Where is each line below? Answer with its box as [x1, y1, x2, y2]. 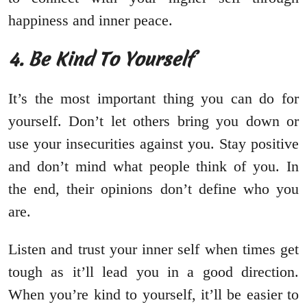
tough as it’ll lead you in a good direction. [8, 263, 299, 281]
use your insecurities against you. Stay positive [8, 135, 299, 153]
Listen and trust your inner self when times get [8, 241, 299, 258]
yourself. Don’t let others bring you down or [8, 112, 299, 130]
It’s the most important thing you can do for [8, 90, 299, 108]
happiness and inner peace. [8, 12, 173, 29]
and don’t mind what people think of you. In [8, 158, 299, 175]
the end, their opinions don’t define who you [8, 180, 299, 198]
